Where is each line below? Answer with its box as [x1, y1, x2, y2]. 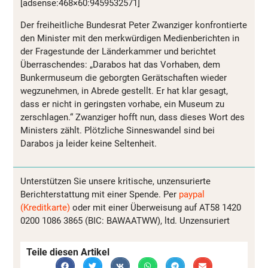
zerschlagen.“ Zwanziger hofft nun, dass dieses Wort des [20, 111, 245, 123]
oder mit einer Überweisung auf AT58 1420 [70, 202, 241, 214]
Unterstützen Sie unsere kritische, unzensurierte [20, 176, 211, 187]
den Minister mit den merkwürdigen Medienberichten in [20, 32, 239, 44]
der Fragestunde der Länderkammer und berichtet [20, 45, 216, 57]
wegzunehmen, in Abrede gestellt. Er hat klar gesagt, [20, 85, 228, 96]
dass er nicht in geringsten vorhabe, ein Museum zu [20, 98, 224, 109]
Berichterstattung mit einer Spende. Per [20, 189, 179, 200]
